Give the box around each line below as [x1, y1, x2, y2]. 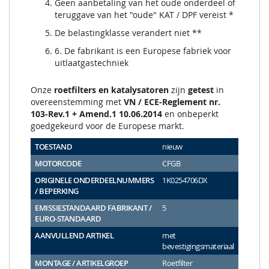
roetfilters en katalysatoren [54, 84, 169, 96]
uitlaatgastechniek [55, 57, 128, 69]
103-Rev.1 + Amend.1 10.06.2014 [31, 108, 162, 120]
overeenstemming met [31, 96, 124, 108]
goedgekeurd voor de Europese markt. [31, 120, 184, 132]
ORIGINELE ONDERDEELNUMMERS [35, 175, 154, 186]
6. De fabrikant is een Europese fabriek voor [55, 45, 231, 57]
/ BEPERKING [35, 186, 79, 197]
